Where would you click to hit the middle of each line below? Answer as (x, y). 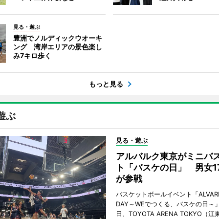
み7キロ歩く (32, 55)
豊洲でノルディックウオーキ (57, 38)
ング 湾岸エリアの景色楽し (57, 47)
